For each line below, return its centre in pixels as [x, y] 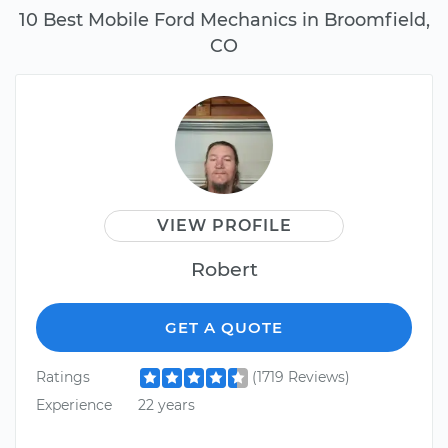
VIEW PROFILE [224, 226]
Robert [224, 269]
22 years [166, 404]
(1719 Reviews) [300, 377]
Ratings [63, 377]
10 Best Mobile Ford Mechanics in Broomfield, [224, 20]
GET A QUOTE [224, 328]
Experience [74, 404]
